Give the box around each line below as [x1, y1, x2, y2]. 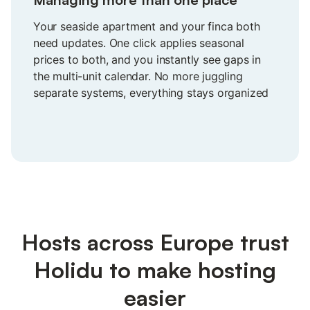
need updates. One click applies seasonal [33, 35, 244, 50]
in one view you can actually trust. [33, 102, 208, 116]
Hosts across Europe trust [21, 228, 289, 256]
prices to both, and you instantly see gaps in [33, 52, 262, 66]
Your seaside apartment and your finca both [33, 19, 260, 33]
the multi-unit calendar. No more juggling [33, 69, 243, 83]
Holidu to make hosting [34, 255, 276, 284]
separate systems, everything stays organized [33, 85, 269, 100]
